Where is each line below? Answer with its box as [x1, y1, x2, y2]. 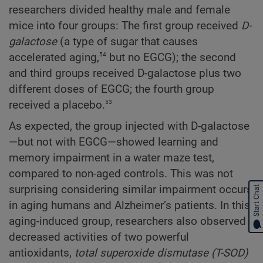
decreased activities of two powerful [9, 231, 189, 244]
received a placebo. [9, 98, 105, 112]
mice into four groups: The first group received [9, 19, 241, 32]
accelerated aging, [9, 50, 99, 64]
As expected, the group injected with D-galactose [9, 120, 249, 133]
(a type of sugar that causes [57, 35, 198, 48]
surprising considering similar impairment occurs [9, 183, 252, 197]
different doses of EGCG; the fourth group [9, 82, 214, 96]
